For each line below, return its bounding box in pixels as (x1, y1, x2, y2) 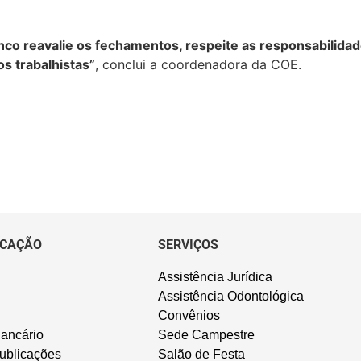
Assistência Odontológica (157, 289, 304, 304)
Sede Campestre (157, 328, 255, 342)
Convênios (157, 309, 220, 323)
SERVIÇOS (157, 236, 218, 252)
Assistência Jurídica (157, 270, 272, 284)
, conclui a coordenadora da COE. (95, 56, 301, 73)
